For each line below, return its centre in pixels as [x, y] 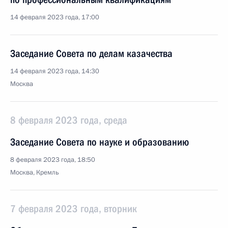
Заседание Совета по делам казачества [91, 53]
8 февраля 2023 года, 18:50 [53, 160]
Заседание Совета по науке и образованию [99, 142]
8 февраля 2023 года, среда [69, 120]
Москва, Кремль [35, 173]
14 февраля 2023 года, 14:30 [55, 71]
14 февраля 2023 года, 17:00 [55, 17]
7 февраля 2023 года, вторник [74, 209]
